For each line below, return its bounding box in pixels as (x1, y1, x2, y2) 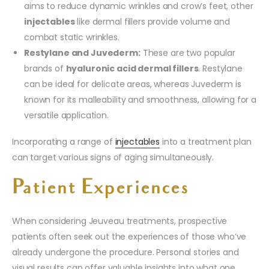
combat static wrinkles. (24, 31, 119, 43)
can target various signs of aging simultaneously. (12, 151, 214, 163)
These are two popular (140, 46, 235, 59)
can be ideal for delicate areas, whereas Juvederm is (24, 77, 241, 90)
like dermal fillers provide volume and (74, 15, 231, 28)
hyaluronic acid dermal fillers (65, 62, 199, 74)
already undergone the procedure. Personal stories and (12, 246, 239, 258)
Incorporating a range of (12, 135, 115, 148)
